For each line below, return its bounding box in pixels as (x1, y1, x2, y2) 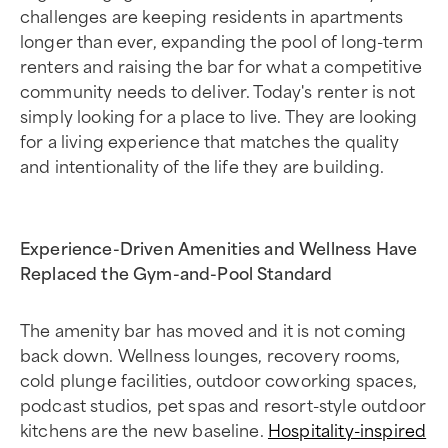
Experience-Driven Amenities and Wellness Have (20, 234, 418, 260)
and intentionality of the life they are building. (20, 152, 384, 178)
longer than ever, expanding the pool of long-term (20, 27, 423, 53)
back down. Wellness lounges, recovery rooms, (20, 341, 401, 367)
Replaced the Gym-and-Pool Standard (20, 259, 333, 285)
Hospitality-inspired (267, 416, 427, 442)
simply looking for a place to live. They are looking (20, 102, 418, 128)
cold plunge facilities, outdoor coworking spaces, (20, 366, 417, 392)
